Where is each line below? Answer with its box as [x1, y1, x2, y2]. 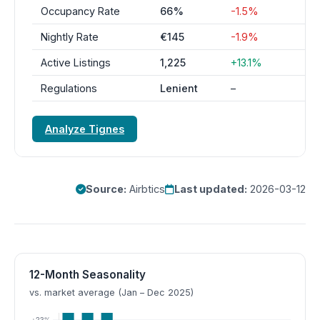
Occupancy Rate [41, 5, 120, 17]
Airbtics [126, 183, 165, 195]
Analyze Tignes [45, 123, 124, 135]
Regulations [41, 82, 97, 94]
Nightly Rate [41, 31, 99, 43]
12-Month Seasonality [29, 268, 146, 281]
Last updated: [174, 183, 247, 195]
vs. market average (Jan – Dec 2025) [29, 287, 194, 298]
